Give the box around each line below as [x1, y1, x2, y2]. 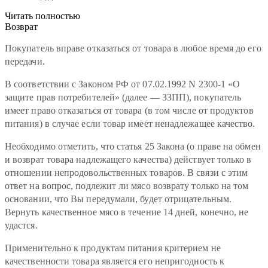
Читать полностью [5, 11, 80, 22]
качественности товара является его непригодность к [5, 256, 224, 267]
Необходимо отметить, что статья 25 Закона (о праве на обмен [5, 141, 261, 152]
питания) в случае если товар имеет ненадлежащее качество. [5, 118, 255, 129]
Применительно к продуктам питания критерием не [5, 243, 221, 254]
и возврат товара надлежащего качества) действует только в [5, 154, 252, 165]
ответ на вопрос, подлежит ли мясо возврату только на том [5, 181, 249, 191]
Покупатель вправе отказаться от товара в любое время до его [5, 43, 261, 54]
